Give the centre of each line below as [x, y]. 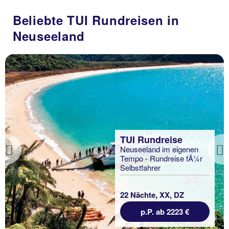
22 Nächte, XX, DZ [152, 195]
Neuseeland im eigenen [159, 149]
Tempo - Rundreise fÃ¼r [161, 158]
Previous [32, 158]
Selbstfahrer [141, 168]
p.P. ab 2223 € [165, 212]
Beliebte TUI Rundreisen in [96, 20]
